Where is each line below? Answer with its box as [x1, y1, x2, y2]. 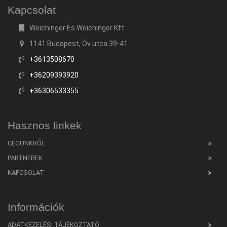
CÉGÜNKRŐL [8, 139, 45, 147]
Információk [8, 201, 64, 213]
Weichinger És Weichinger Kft [28, 24, 124, 32]
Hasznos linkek [8, 120, 82, 132]
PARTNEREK [8, 154, 43, 162]
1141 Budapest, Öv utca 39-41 [28, 40, 128, 48]
